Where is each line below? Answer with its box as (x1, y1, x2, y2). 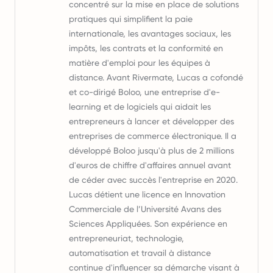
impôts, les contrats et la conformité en (69, 43, 223, 53)
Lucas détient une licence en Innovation (69, 190, 225, 199)
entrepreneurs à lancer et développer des (69, 116, 234, 126)
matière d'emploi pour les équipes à (69, 58, 210, 68)
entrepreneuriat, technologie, (69, 233, 184, 243)
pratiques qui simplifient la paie (69, 14, 193, 24)
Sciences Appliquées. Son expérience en (69, 219, 227, 229)
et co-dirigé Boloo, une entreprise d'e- (69, 87, 220, 97)
